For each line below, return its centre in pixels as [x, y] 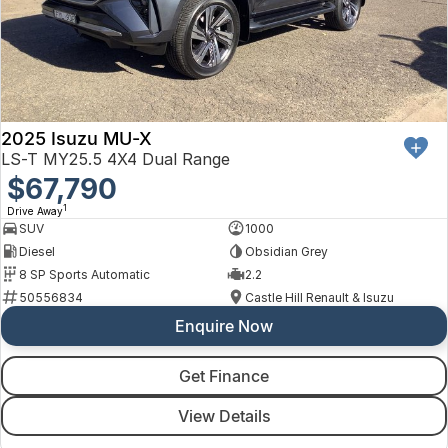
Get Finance [224, 376]
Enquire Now [224, 326]
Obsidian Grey [286, 251]
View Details [224, 416]
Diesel [37, 251]
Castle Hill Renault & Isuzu [319, 297]
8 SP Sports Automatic [84, 274]
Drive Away [35, 211]
